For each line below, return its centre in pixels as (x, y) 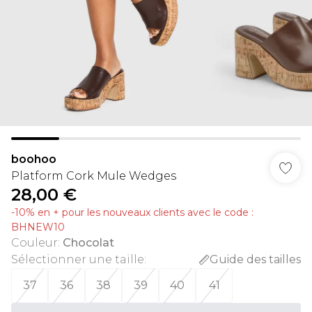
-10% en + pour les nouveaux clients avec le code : (132, 212)
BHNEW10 (38, 227)
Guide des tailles (255, 259)
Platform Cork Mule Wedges (94, 176)
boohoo (34, 159)
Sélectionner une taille (78, 259)
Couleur (34, 243)
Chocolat (88, 243)
